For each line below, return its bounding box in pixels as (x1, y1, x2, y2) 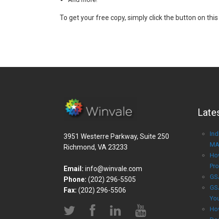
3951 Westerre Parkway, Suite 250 (64, 132, 169, 141)
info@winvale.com (85, 165, 142, 173)
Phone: (64, 175, 87, 184)
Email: (64, 165, 84, 173)
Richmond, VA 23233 (64, 143, 128, 152)
